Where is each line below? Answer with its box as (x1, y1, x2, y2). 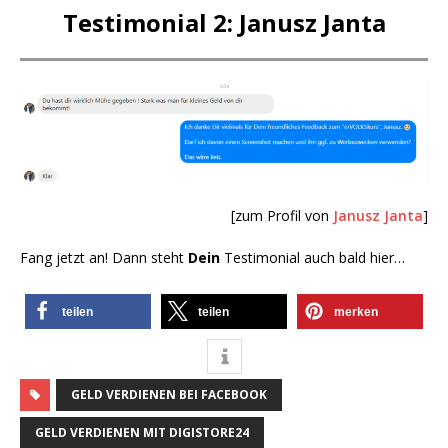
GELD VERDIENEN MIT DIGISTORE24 (35, 423, 249, 441)
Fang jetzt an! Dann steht (20, 247, 188, 267)
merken (334, 304, 378, 319)
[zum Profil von (231, 205, 333, 225)
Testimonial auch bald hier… (220, 247, 405, 267)
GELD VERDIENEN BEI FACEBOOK (71, 385, 267, 403)
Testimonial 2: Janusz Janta (62, 6, 386, 40)
